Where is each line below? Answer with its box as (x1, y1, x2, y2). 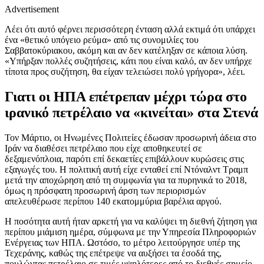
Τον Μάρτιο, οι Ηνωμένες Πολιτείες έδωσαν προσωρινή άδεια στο (5, 133, 256, 143)
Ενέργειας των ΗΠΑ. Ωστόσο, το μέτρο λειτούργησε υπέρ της (5, 237, 240, 248)
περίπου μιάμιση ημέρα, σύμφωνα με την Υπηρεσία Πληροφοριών (5, 227, 256, 237)
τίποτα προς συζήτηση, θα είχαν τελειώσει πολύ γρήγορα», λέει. (5, 67, 245, 77)
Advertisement (5, 4, 59, 15)
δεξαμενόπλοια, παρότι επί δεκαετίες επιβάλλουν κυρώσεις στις (5, 154, 244, 164)
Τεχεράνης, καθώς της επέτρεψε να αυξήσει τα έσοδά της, (5, 248, 222, 259)
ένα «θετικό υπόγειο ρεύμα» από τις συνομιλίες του (5, 35, 199, 45)
